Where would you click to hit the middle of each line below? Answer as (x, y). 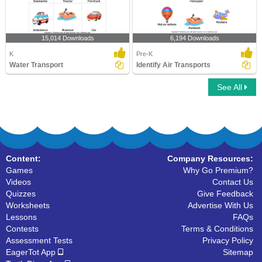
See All (231, 87)
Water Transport (36, 65)
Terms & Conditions (217, 229)
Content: (23, 158)
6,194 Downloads (194, 38)
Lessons (21, 217)
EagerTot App (32, 252)
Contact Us (233, 182)
